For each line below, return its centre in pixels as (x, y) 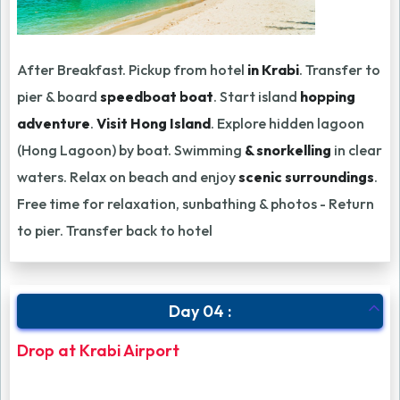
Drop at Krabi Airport (98, 350)
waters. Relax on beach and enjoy (128, 177)
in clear (357, 150)
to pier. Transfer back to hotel (115, 230)
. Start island (257, 96)
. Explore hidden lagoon (287, 123)
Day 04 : (200, 311)
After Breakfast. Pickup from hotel (132, 70)
